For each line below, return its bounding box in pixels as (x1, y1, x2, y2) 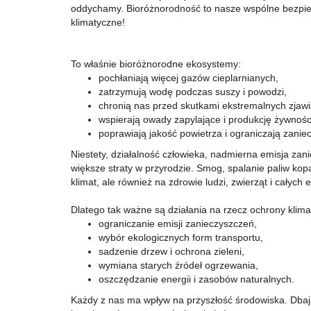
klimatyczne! (71, 17, 125, 28)
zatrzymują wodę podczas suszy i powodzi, (99, 86, 287, 97)
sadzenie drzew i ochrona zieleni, (99, 246, 244, 257)
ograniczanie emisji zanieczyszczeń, (99, 218, 257, 229)
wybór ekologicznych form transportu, (99, 232, 263, 243)
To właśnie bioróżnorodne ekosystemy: (71, 58, 241, 69)
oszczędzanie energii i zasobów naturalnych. (99, 274, 294, 285)
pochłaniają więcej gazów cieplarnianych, (99, 72, 278, 83)
